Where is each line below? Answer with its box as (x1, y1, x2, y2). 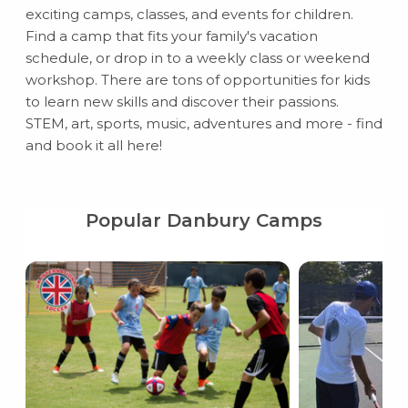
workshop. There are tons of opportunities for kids (25, 71, 370, 88)
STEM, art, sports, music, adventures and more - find (25, 115, 382, 132)
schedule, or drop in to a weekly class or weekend (25, 49, 370, 66)
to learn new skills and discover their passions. (25, 93, 339, 110)
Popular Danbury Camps (86, 209, 322, 231)
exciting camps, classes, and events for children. (25, 5, 353, 23)
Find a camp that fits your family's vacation (25, 27, 318, 45)
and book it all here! (25, 137, 162, 154)
